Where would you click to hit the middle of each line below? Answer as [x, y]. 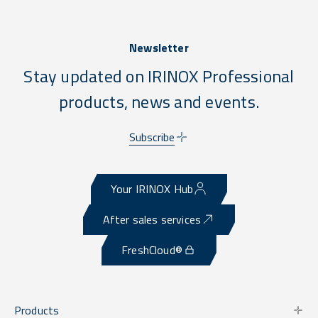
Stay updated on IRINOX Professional [159, 76]
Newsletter [159, 47]
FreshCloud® [152, 250]
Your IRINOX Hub [152, 188]
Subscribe [152, 137]
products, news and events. [159, 101]
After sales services [152, 219]
